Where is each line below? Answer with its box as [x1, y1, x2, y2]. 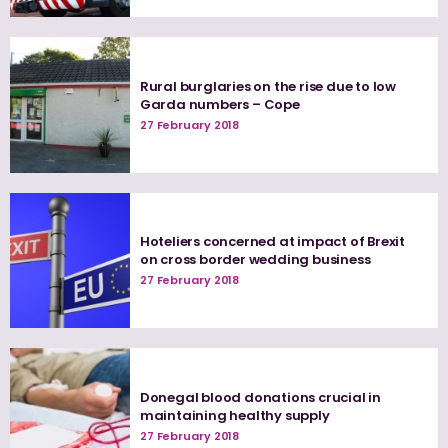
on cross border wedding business [139, 250, 371, 270]
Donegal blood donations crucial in [139, 388, 382, 408]
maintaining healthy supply [139, 406, 330, 426]
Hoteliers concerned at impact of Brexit [139, 232, 406, 252]
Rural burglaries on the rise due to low [139, 76, 397, 96]
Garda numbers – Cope [139, 94, 300, 114]
